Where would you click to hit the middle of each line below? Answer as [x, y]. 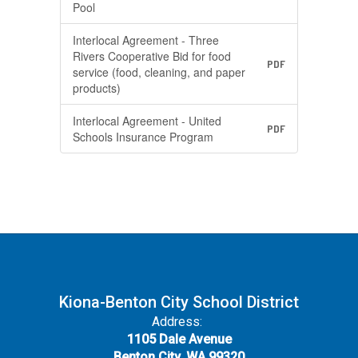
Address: [177, 322]
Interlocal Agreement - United [147, 121]
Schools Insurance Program [143, 137]
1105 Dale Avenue [179, 339]
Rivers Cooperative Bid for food [152, 56]
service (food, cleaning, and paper [159, 72]
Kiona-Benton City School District [179, 302]
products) [97, 88]
